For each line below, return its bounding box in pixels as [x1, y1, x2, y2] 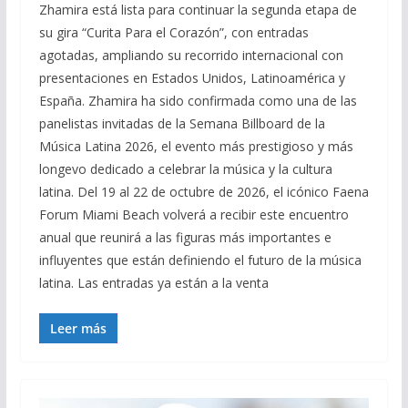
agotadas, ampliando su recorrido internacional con [38, 46, 343, 64]
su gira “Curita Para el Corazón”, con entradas [38, 23, 309, 41]
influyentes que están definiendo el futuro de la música [38, 250, 362, 269]
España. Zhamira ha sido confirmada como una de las [38, 91, 357, 109]
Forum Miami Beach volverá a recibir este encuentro [38, 205, 349, 223]
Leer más [49, 319, 107, 337]
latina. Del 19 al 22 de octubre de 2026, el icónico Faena [38, 182, 369, 200]
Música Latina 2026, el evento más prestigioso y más [38, 137, 353, 155]
